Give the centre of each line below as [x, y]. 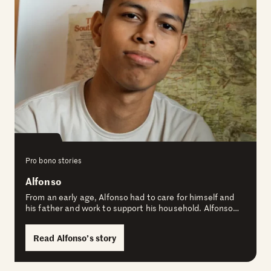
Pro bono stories [54, 161]
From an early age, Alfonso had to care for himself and [130, 197]
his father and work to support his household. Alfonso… [132, 208]
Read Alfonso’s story [75, 238]
